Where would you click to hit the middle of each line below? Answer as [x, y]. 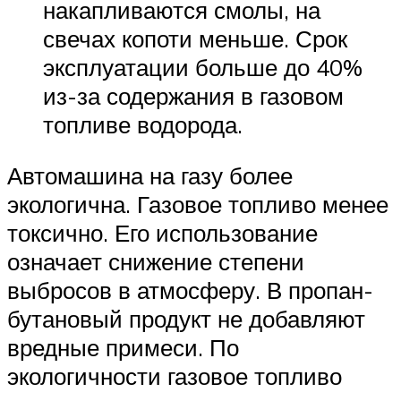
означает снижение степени [156, 262]
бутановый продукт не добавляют [186, 319]
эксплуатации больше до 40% [203, 67]
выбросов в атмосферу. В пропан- [190, 290]
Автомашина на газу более [150, 176]
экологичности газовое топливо [175, 376]
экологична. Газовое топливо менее [198, 205]
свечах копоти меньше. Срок [195, 38]
